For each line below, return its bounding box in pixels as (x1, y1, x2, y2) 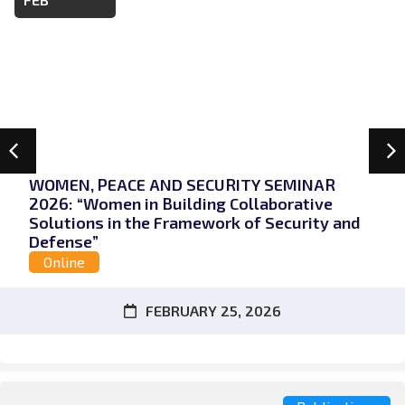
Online (43, 253, 85, 271)
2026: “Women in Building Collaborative (29, 193, 333, 214)
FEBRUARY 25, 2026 (146, 302, 281, 320)
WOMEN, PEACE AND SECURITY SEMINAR (29, 174, 335, 195)
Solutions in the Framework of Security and (29, 212, 361, 233)
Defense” (29, 231, 99, 252)
